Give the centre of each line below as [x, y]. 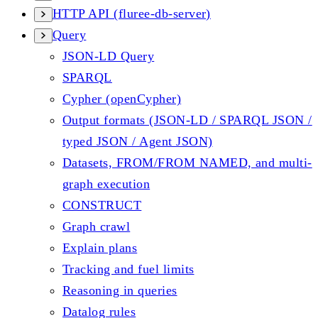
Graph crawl [97, 226]
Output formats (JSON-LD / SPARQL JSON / [187, 120]
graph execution [106, 184]
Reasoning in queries [120, 290]
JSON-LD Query [109, 56]
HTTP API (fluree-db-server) [132, 13]
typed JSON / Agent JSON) [138, 141]
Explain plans [100, 248]
